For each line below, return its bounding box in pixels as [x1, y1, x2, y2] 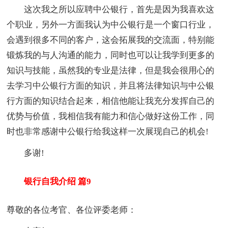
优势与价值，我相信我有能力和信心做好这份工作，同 [7, 111, 215, 122]
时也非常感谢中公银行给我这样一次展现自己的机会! [7, 127, 209, 137]
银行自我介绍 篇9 [7, 177, 92, 187]
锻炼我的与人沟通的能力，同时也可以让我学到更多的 [7, 50, 215, 61]
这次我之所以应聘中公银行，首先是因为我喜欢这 [7, 5, 215, 15]
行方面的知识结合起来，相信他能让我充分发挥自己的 [7, 96, 215, 106]
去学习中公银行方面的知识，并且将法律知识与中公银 [7, 81, 215, 91]
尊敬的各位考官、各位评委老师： [7, 205, 137, 215]
